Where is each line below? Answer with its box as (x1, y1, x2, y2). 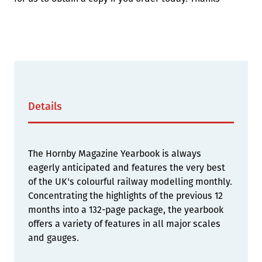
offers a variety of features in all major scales (28, 218, 220, 229)
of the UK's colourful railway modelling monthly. (28, 176, 232, 187)
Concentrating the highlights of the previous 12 (28, 190, 223, 201)
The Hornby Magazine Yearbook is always (28, 148, 201, 159)
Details (28, 100, 62, 113)
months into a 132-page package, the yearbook (28, 204, 223, 215)
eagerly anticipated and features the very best (28, 162, 225, 173)
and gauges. (28, 232, 79, 243)
